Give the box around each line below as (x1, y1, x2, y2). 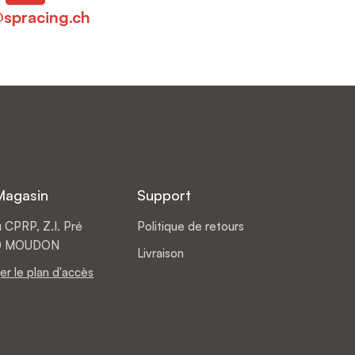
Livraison (137, 246, 185, 261)
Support (137, 186, 192, 204)
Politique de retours (137, 219, 245, 235)
